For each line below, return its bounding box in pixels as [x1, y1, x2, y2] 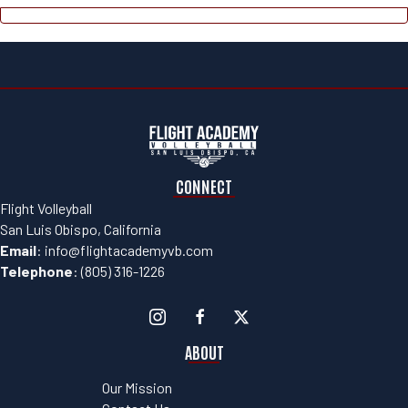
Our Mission [102, 379, 172, 397]
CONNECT [176, 175, 232, 198]
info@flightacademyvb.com [45, 241, 213, 260]
